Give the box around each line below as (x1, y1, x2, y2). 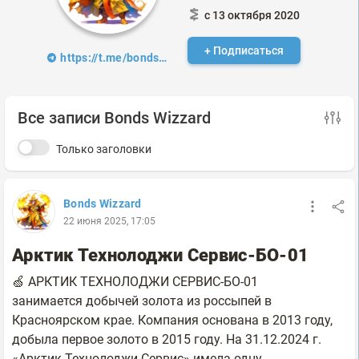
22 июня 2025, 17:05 (63, 216, 155, 227)
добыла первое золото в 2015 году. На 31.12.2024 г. (12, 332, 321, 347)
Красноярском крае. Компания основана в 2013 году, (12, 313, 333, 328)
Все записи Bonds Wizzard (18, 108, 211, 127)
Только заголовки (56, 143, 151, 155)
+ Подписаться (204, 44, 284, 57)
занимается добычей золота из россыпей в (12, 293, 272, 309)
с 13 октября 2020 (204, 9, 300, 22)
